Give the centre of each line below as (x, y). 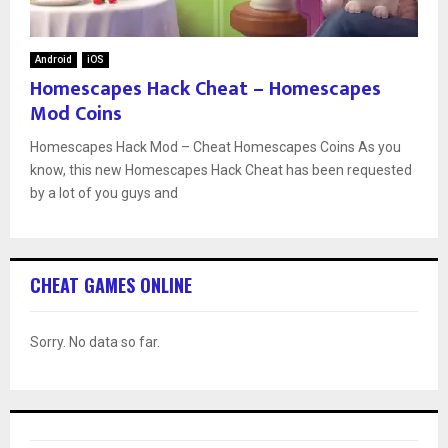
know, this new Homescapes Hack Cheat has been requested (221, 169)
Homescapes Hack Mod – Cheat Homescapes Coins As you (215, 146)
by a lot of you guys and (104, 192)
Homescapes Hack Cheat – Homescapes (205, 88)
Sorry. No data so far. (95, 341)
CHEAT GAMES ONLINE (111, 284)
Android (53, 59)
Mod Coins (76, 113)
